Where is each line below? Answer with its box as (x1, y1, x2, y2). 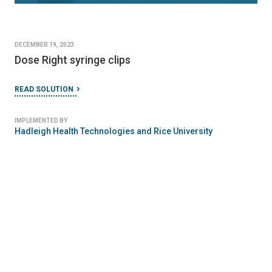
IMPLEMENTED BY (15, 117, 67, 124)
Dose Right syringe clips (15, 53, 131, 67)
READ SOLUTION (15, 85, 73, 94)
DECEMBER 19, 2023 (15, 41, 74, 49)
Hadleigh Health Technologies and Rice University (15, 126, 212, 137)
